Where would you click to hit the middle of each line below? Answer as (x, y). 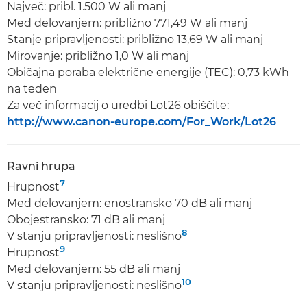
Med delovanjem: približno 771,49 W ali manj (127, 23)
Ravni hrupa (41, 166)
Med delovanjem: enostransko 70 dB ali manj (130, 203)
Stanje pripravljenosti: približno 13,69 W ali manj (135, 39)
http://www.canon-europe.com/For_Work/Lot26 (142, 122)
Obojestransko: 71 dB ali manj (86, 220)
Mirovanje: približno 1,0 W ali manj (98, 56)
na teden (32, 89)
